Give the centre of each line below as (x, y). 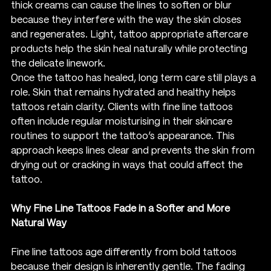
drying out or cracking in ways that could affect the (128, 165)
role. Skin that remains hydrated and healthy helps (125, 93)
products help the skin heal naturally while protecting (130, 49)
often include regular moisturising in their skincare (123, 122)
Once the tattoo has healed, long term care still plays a (135, 78)
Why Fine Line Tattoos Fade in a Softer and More (122, 209)
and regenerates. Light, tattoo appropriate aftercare (131, 34)
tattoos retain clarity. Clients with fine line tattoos (123, 107)
